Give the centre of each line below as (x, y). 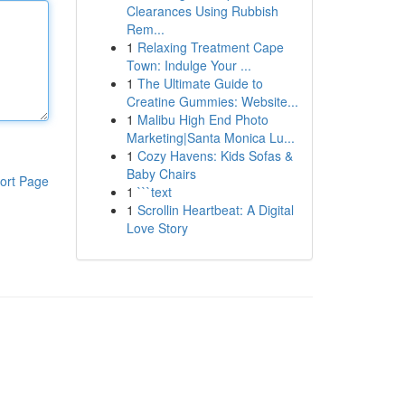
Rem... (145, 29)
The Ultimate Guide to (200, 83)
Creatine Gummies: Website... (212, 101)
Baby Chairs (161, 174)
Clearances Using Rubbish (202, 11)
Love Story (157, 228)
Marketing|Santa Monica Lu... (210, 137)
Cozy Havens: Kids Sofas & (215, 155)
